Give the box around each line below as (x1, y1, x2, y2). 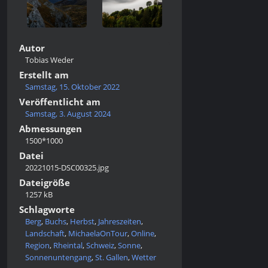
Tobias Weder (25, 54, 74, 65)
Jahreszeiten (98, 216, 141, 227)
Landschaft (25, 228, 65, 239)
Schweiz (86, 240, 114, 251)
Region (25, 240, 50, 251)
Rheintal (53, 240, 83, 251)
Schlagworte (19, 203, 75, 215)
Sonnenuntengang (25, 252, 92, 263)
